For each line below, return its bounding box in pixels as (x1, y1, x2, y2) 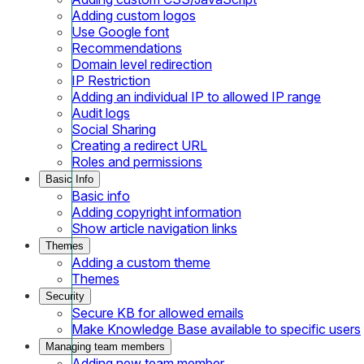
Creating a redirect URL (71, 136, 207, 154)
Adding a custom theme (71, 253, 210, 271)
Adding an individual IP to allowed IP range (71, 88, 321, 105)
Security (45, 289, 84, 302)
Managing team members (45, 340, 165, 353)
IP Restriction (71, 71, 150, 89)
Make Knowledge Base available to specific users (71, 320, 361, 337)
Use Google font (71, 23, 169, 40)
